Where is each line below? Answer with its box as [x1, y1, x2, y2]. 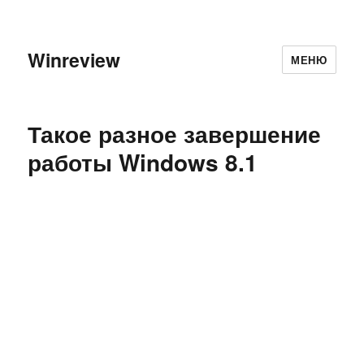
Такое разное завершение [28, 117, 322, 150]
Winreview [28, 45, 121, 73]
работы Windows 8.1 [28, 145, 258, 179]
